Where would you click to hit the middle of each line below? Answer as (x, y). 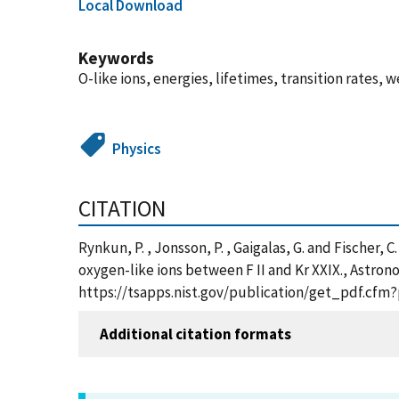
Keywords (116, 58)
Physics (137, 149)
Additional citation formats (195, 334)
